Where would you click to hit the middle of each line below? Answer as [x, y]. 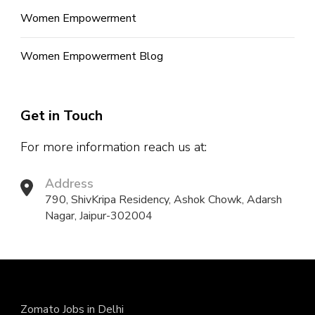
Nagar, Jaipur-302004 [99, 216]
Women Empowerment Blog [92, 57]
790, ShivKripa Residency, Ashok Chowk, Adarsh [163, 200]
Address [69, 184]
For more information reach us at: [114, 147]
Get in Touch [62, 116]
